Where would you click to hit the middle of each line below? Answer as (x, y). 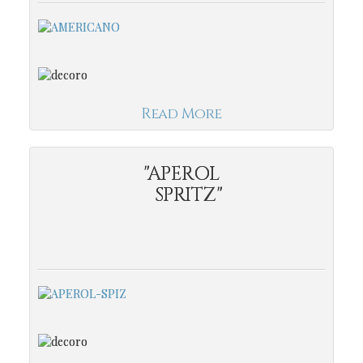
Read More (181, 113)
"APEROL (181, 174)
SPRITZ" (181, 195)
